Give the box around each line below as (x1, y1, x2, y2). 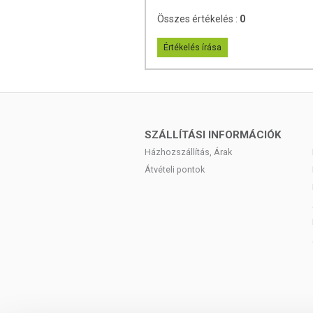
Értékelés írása (163, 43, 221, 52)
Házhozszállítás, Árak (145, 147, 232, 157)
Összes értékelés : (157, 13, 240, 24)
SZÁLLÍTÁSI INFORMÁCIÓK (145, 129, 282, 141)
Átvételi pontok (145, 164, 205, 175)
